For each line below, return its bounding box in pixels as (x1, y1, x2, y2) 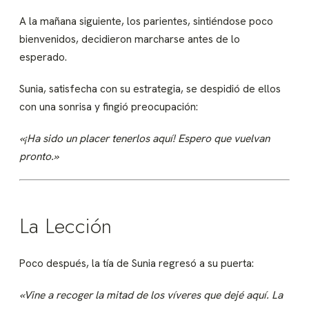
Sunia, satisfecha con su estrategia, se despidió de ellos (19, 81, 281, 96)
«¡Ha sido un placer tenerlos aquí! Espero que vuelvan (19, 130, 270, 146)
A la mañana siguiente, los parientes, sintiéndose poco (19, 13, 273, 28)
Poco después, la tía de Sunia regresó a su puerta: (19, 255, 254, 270)
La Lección (19, 210, 112, 241)
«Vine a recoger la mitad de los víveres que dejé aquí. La (19, 287, 283, 302)
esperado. (19, 49, 67, 64)
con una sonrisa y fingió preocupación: (19, 99, 198, 114)
